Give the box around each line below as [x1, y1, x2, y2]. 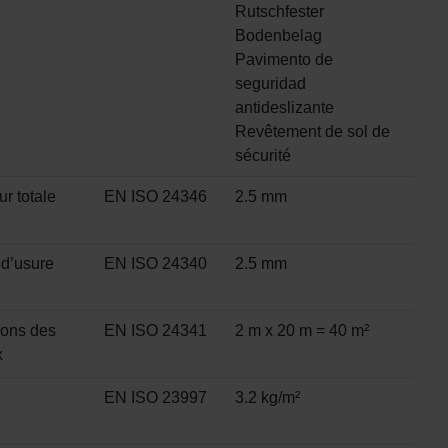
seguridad [235, 75, 306, 93]
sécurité [235, 147, 291, 165]
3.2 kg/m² [235, 389, 300, 407]
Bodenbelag [235, 27, 322, 45]
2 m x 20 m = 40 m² [235, 322, 369, 340]
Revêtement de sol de [235, 123, 390, 141]
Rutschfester [235, 3, 324, 21]
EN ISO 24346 [104, 188, 207, 206]
